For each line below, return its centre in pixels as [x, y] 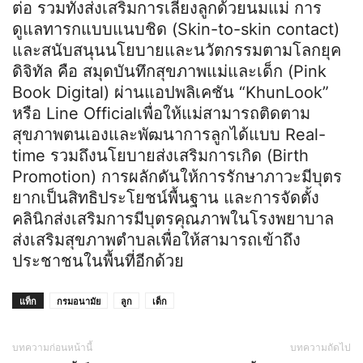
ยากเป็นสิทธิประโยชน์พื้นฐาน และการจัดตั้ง [166, 197]
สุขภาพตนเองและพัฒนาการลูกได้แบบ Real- [169, 134]
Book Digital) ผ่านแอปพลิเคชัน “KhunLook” [171, 92]
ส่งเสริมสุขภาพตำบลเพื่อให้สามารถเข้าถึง [156, 239]
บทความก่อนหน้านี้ [52, 347]
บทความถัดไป [320, 347]
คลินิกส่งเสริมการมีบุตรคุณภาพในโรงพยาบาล [173, 218]
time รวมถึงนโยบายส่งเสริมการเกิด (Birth [160, 155]
